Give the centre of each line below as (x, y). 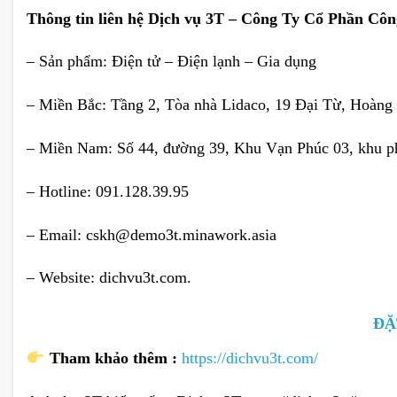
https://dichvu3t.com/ (249, 358)
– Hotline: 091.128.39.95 (108, 191)
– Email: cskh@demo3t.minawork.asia (152, 234)
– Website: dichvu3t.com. (109, 278)
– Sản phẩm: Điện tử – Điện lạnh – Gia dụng (171, 62)
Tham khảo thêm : (113, 358)
